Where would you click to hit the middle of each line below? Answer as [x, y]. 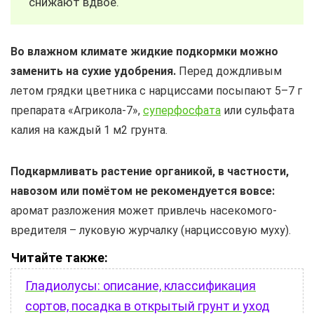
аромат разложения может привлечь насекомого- [144, 210]
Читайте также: [60, 257]
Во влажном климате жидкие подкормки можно [144, 51]
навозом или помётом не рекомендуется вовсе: [143, 191]
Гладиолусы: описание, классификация [141, 285]
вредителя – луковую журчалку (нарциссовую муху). [151, 230]
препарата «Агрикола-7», [77, 110]
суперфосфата [182, 110]
